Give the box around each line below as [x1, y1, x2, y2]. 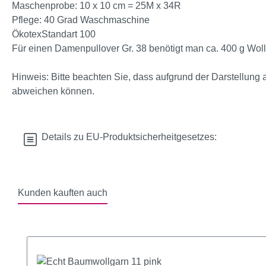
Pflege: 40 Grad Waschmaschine [12, 15, 150, 26]
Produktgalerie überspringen [26, 223, 146, 234]
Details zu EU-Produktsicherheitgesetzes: [37, 132, 217, 142]
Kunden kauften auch [18, 188, 107, 198]
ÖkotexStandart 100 [12, 29, 96, 40]
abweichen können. [12, 86, 94, 97]
